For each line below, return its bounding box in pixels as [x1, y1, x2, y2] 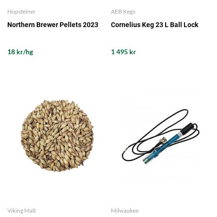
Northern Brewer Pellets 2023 [7, 20, 98, 29]
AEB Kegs [111, 7, 135, 15]
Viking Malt [7, 207, 36, 215]
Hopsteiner [7, 7, 36, 15]
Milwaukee [111, 207, 139, 215]
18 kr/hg [7, 47, 33, 56]
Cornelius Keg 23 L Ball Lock [111, 20, 198, 29]
